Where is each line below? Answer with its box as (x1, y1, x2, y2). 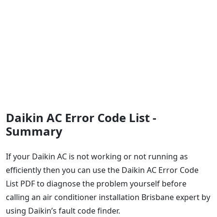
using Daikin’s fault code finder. (6, 205, 120, 216)
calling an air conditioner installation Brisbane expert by (6, 191, 210, 202)
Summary (6, 123, 62, 139)
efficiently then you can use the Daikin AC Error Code (6, 164, 199, 175)
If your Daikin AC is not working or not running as (6, 151, 188, 162)
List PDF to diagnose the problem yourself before (6, 178, 186, 189)
